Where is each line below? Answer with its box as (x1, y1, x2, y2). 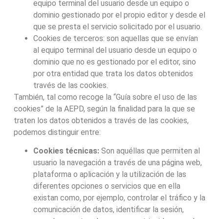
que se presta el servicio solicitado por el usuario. (33, 22, 202, 31)
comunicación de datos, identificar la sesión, (33, 204, 184, 214)
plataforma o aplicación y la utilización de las (33, 169, 186, 179)
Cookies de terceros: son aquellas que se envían (33, 33, 198, 43)
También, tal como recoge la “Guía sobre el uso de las (13, 92, 197, 102)
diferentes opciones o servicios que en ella (33, 181, 180, 191)
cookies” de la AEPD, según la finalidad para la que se (13, 104, 195, 113)
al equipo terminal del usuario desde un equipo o (33, 45, 197, 55)
